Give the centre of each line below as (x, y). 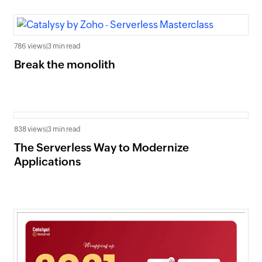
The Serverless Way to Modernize (101, 147)
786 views (30, 46)
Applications (47, 161)
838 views (30, 129)
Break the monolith (65, 64)
